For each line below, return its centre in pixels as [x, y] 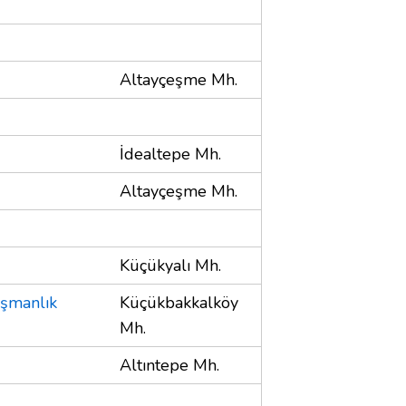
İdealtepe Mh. [170, 154]
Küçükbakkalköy [179, 302]
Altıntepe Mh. [169, 365]
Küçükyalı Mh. [170, 265]
